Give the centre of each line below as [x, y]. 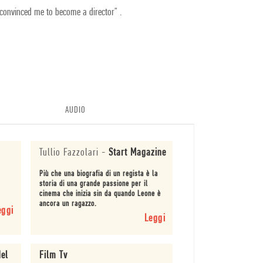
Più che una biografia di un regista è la [98, 174]
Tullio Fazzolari [69, 153]
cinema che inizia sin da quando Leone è [100, 194]
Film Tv [53, 256]
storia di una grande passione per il [93, 184]
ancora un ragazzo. [68, 204]
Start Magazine [137, 153]
